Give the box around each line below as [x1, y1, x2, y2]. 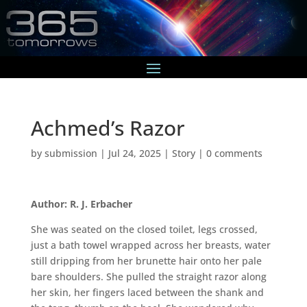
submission [44, 146, 97, 160]
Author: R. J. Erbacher [30, 197, 132, 210]
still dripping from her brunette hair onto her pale [30, 254, 262, 267]
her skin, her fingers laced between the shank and [30, 285, 264, 299]
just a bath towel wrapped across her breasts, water [30, 238, 271, 251]
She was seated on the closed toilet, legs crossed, [30, 222, 258, 236]
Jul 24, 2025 [108, 146, 161, 160]
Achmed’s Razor [30, 113, 185, 142]
